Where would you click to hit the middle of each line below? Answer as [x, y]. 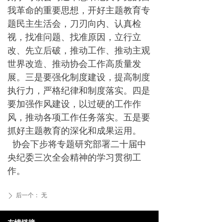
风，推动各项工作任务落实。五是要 [79, 117]
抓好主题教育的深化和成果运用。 [74, 130]
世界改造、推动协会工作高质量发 [74, 63]
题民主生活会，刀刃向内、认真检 [74, 23]
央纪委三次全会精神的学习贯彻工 [74, 157]
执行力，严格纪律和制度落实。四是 [79, 90]
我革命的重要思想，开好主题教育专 [79, 10]
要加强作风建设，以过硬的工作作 [74, 104]
